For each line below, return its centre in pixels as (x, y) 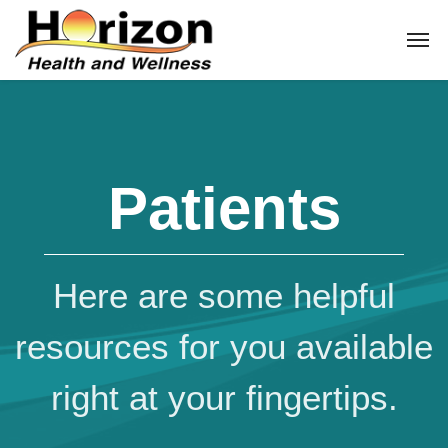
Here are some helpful (224, 295)
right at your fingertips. (224, 397)
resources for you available (224, 346)
